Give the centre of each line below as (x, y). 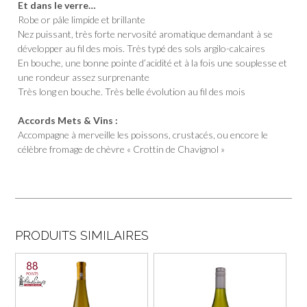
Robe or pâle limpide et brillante (82, 20)
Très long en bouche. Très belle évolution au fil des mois (132, 92)
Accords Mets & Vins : (68, 121)
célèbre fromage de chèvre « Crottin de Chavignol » (122, 149)
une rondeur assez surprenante (84, 77)
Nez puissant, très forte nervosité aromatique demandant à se (146, 34)
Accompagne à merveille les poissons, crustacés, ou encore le (143, 135)
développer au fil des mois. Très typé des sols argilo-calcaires (142, 49)
